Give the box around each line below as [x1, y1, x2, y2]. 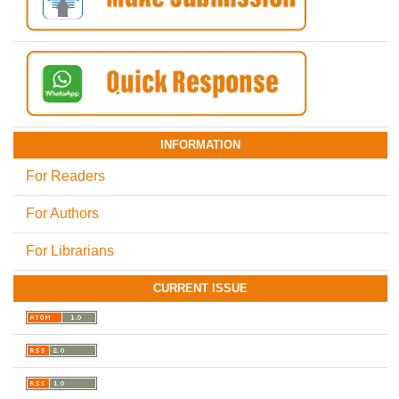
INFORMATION [160, 138, 240, 152]
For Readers [25, 168, 105, 184]
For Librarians [25, 243, 114, 259]
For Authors [25, 206, 99, 222]
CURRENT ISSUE [153, 281, 248, 296]
